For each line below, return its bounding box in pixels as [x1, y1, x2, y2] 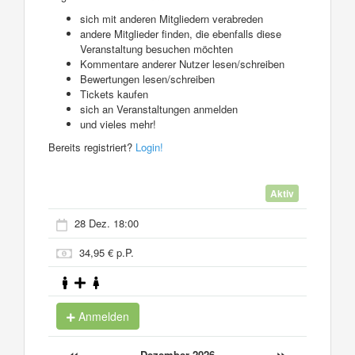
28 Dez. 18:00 [74, 216, 139, 231]
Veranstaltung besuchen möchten [80, 40, 233, 56]
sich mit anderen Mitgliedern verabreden [80, 10, 263, 26]
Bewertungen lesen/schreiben [80, 71, 215, 86]
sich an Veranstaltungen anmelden [80, 101, 238, 116]
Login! [136, 139, 163, 155]
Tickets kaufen [80, 86, 148, 101]
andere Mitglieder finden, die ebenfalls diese [80, 25, 281, 41]
